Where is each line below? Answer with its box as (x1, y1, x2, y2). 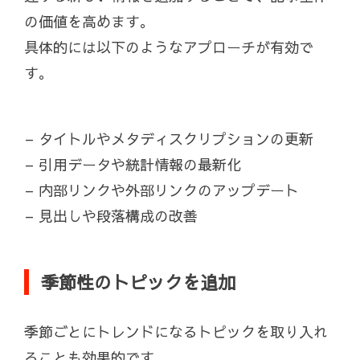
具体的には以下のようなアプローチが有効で (24, 37, 313, 58)
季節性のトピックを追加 (41, 270, 235, 295)
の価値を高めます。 (24, 11, 154, 32)
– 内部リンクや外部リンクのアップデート (24, 180, 299, 201)
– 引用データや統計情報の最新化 (24, 154, 241, 175)
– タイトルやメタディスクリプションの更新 (24, 129, 313, 149)
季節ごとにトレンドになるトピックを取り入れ (24, 321, 328, 342)
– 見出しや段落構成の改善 (24, 206, 198, 227)
